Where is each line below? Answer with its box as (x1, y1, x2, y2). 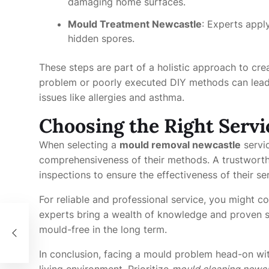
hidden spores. (68, 32, 134, 44)
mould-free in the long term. (39, 223, 167, 235)
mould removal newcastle (119, 138, 241, 151)
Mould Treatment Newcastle (68, 17, 202, 30)
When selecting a (39, 138, 119, 151)
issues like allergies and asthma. (39, 91, 184, 103)
